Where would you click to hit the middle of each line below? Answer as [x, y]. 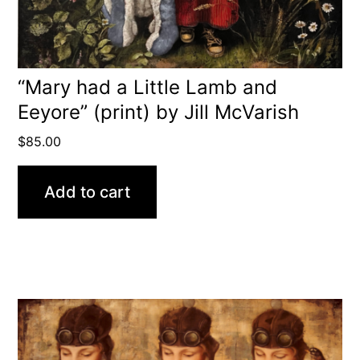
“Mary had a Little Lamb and [148, 87]
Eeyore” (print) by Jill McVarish [159, 112]
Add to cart [88, 192]
